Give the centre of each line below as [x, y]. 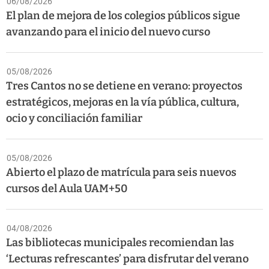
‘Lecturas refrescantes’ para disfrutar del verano [127, 258]
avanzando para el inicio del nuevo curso [108, 32]
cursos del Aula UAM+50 [67, 188]
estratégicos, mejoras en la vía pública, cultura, [122, 102]
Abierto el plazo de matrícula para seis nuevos [121, 172]
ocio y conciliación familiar [74, 118]
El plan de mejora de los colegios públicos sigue [123, 15]
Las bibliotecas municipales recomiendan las [120, 242]
